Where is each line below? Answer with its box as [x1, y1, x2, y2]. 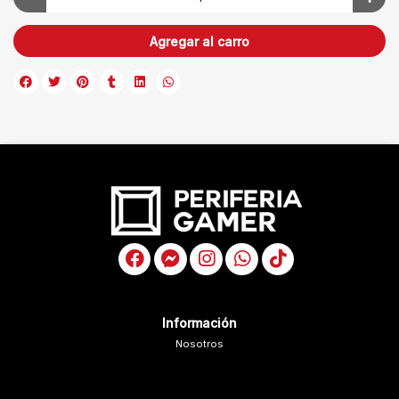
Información [162, 315, 237, 330]
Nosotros [175, 338, 224, 350]
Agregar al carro [150, 33, 249, 49]
